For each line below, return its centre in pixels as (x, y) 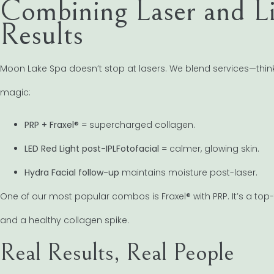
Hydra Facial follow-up (72, 172)
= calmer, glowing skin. (209, 148)
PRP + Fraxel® (52, 124)
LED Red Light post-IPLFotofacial (92, 148)
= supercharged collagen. (137, 124)
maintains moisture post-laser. (188, 172)
